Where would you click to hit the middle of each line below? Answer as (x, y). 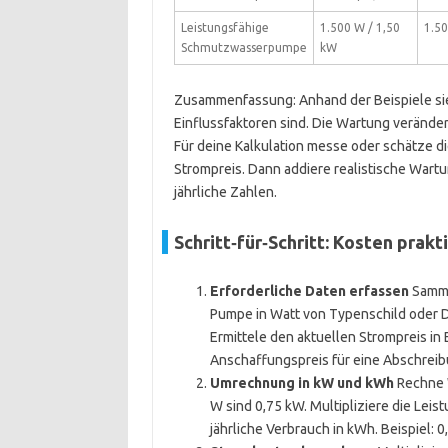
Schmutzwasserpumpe (243, 47)
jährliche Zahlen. (225, 192)
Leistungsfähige (224, 27)
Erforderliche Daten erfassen (309, 291)
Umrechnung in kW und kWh (301, 383)
